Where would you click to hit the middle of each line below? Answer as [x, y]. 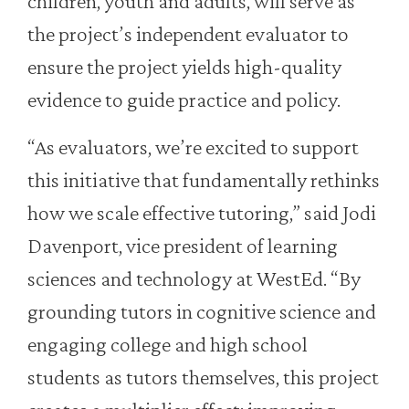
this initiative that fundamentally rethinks [204, 180]
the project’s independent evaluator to [188, 34]
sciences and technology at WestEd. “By [194, 278]
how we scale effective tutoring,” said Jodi [202, 213]
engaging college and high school [168, 344]
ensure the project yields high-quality [184, 67]
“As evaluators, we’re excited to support [193, 147]
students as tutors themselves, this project [203, 377]
